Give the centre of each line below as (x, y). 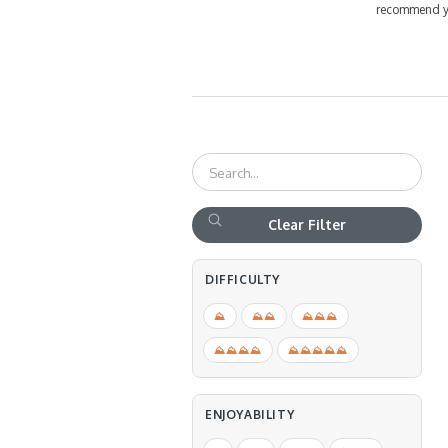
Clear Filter (307, 224)
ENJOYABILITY (250, 414)
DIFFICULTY (242, 279)
